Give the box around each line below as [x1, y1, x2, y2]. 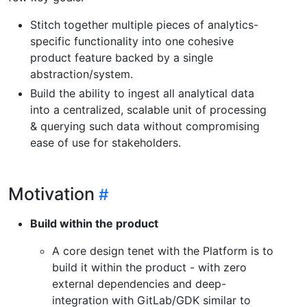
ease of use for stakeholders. [30, 135, 181, 149]
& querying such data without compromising [30, 119, 260, 133]
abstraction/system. [30, 66, 133, 81]
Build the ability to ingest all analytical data [30, 86, 254, 100]
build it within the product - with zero [52, 260, 247, 274]
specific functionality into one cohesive [30, 34, 234, 48]
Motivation [8, 183, 95, 204]
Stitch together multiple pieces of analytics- [30, 17, 258, 32]
